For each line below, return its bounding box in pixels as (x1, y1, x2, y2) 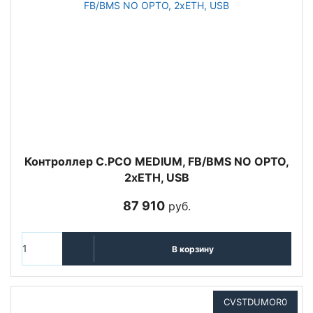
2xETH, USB (124, 170, 189, 184)
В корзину (171, 243, 214, 254)
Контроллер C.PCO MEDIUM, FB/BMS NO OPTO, (24, 154, 289, 168)
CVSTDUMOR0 (224, 296, 287, 307)
